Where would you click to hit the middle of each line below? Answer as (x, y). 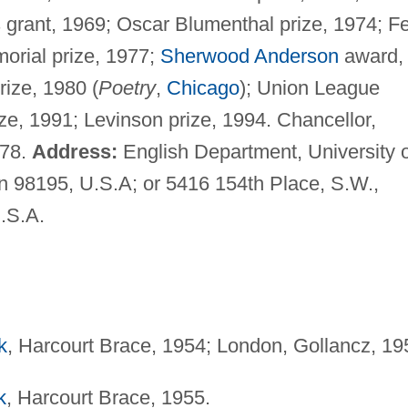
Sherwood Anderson (249, 56)
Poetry (127, 87)
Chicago (203, 87)
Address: (74, 151)
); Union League (309, 87)
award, (371, 56)
